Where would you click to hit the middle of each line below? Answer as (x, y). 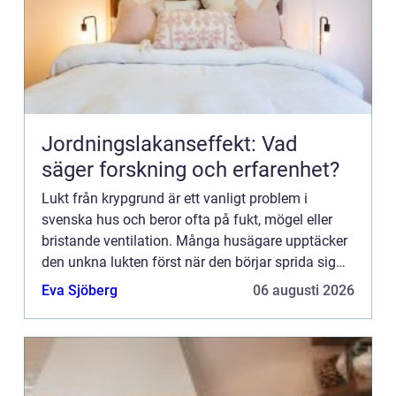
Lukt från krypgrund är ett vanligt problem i (175, 198)
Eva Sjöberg (80, 290)
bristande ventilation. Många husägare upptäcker (194, 240)
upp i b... (68, 283)
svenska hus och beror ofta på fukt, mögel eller (187, 219)
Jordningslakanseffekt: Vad (170, 144)
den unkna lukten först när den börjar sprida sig (189, 262)
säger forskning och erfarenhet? (190, 169)
